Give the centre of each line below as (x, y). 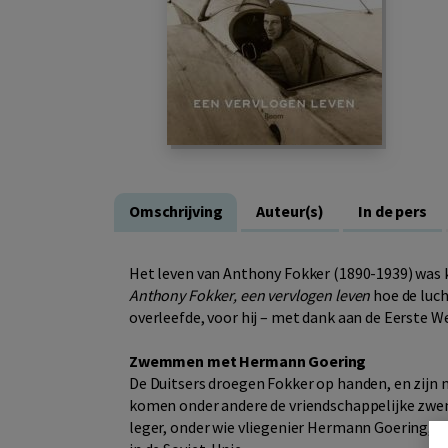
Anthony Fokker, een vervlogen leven (250, 295)
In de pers (392, 211)
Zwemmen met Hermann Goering (248, 361)
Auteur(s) (290, 211)
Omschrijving (176, 211)
